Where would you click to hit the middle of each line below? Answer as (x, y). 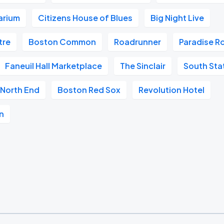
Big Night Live (177, 18)
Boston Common (62, 42)
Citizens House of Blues (85, 18)
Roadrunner (138, 42)
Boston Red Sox (89, 90)
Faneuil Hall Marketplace (54, 66)
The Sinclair (143, 66)
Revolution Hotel (172, 90)
